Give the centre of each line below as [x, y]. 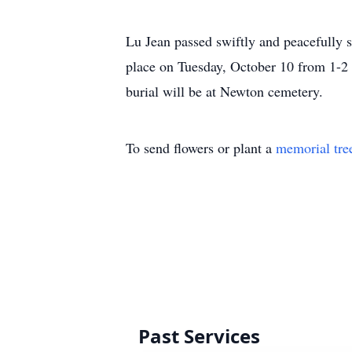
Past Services [199, 336]
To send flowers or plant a [201, 148]
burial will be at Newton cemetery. [224, 91]
